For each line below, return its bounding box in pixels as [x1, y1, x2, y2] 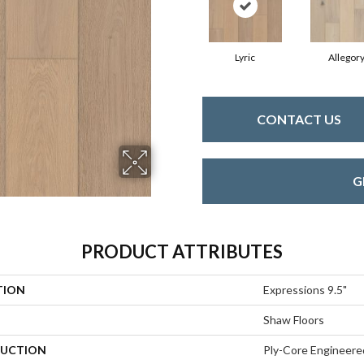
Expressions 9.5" [263, 282, 347, 297]
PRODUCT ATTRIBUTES [81, 240, 283, 262]
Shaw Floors [263, 312, 324, 327]
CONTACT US [256, 111, 341, 128]
